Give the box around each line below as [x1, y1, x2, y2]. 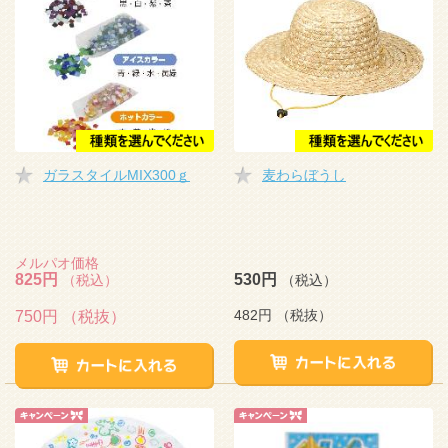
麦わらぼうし [262, 167, 346, 183]
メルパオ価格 [15, 255, 99, 271]
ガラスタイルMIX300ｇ [43, 167, 190, 183]
